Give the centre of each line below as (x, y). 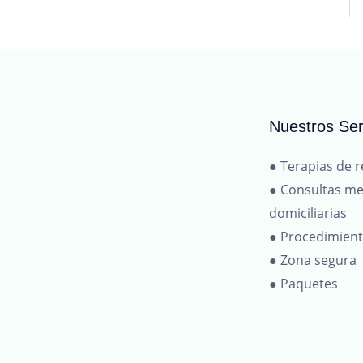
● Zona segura (313, 261)
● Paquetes (303, 284)
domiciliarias (308, 214)
